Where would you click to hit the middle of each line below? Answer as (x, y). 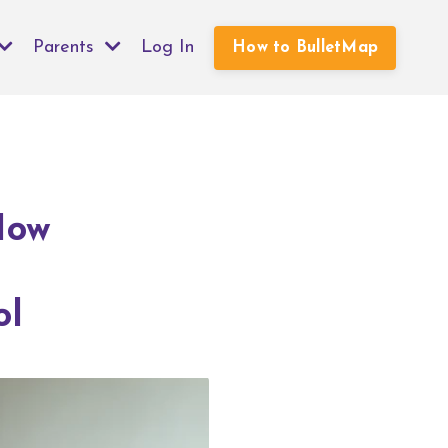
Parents (66, 47)
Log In (167, 47)
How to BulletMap (305, 47)
